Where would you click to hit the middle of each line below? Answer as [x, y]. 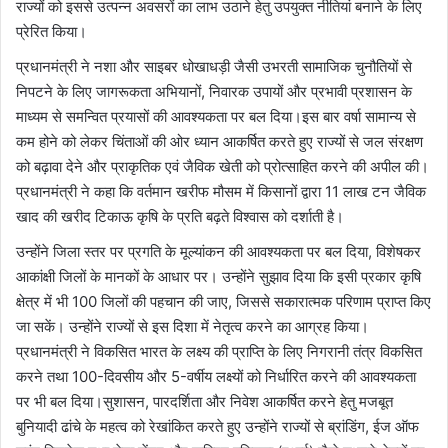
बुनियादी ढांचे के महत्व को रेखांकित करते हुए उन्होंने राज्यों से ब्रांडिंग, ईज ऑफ [217, 426]
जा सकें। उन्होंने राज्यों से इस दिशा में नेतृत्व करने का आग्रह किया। [192, 326]
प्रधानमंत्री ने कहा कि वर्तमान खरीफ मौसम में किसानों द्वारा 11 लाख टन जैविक [221, 191]
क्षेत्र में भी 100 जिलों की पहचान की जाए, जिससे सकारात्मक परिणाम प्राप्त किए [223, 301]
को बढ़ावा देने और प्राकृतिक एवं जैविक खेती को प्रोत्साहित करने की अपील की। [222, 166]
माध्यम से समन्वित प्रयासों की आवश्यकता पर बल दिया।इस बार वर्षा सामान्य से [216, 116]
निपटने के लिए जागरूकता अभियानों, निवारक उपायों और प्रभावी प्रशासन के [214, 91]
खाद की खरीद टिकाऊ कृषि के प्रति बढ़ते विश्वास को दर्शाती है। [180, 216]
